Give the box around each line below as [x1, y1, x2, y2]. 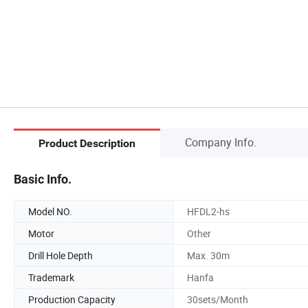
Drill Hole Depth [28, 248, 93, 262]
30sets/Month [187, 292, 248, 306]
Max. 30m [187, 248, 230, 262]
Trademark [28, 270, 74, 284]
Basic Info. [14, 171, 71, 186]
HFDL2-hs [187, 204, 230, 218]
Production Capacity [28, 292, 115, 306]
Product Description [38, 137, 135, 151]
